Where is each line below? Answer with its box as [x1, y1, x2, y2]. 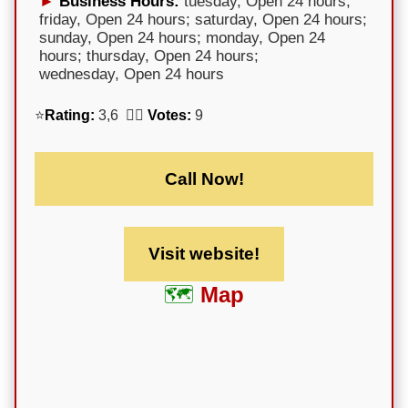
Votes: [148, 107, 191, 123]
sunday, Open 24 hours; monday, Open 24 [39, 28, 325, 46]
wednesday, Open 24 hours [39, 65, 224, 83]
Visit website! [148, 244, 260, 264]
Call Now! [164, 168, 244, 189]
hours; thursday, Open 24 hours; [39, 46, 259, 65]
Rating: [45, 107, 95, 123]
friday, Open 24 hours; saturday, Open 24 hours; [39, 10, 367, 28]
